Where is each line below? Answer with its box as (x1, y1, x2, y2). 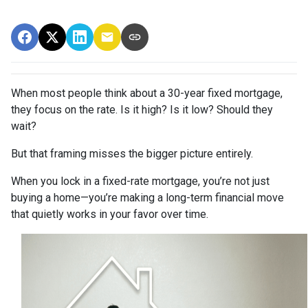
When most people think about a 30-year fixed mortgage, (11, 86, 283, 100)
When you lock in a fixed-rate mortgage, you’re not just (11, 174, 269, 188)
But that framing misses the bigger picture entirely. (11, 146, 253, 160)
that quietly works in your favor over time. (11, 207, 208, 221)
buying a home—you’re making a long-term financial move (11, 190, 284, 204)
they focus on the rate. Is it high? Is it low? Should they (11, 102, 273, 116)
